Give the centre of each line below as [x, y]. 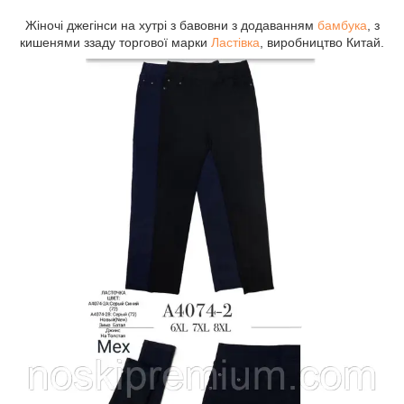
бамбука [342, 25]
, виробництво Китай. [322, 42]
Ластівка [235, 42]
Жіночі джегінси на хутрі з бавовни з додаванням [171, 25]
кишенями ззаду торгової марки [115, 42]
